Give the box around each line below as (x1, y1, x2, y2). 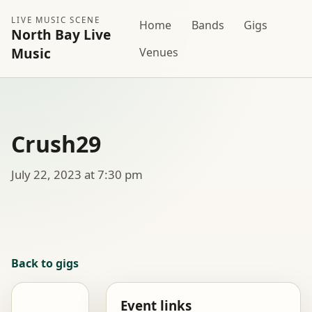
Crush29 (11, 129, 101, 159)
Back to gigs (11, 255, 79, 271)
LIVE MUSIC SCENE (11, 15, 100, 26)
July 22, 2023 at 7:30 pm (11, 166, 143, 182)
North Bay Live (11, 25, 111, 45)
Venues (139, 45, 178, 61)
